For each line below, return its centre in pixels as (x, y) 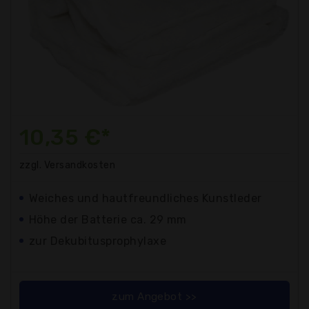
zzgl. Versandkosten (68, 165)
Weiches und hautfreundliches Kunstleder (146, 198)
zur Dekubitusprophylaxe (98, 241)
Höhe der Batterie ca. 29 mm (108, 219)
